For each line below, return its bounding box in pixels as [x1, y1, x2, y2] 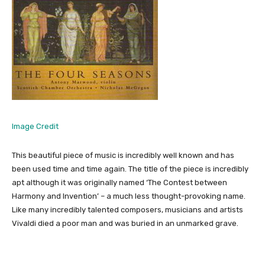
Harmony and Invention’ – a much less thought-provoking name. [12, 192, 245, 201]
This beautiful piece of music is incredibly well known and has [12, 151, 234, 160]
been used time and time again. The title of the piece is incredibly [12, 164, 248, 174]
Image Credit [12, 122, 59, 131]
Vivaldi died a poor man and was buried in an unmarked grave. [12, 219, 238, 228]
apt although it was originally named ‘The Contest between [12, 178, 227, 188]
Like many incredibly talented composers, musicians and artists [12, 205, 243, 215]
